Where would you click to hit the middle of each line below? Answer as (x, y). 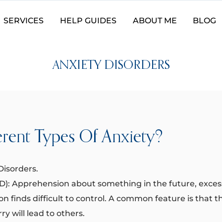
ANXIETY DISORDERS (111, 66)
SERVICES (24, 21)
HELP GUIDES (88, 21)
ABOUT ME (155, 21)
